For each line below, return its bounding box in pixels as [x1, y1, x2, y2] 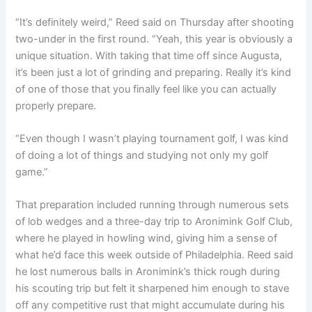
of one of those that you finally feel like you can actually [15, 82, 277, 95]
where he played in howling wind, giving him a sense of [15, 232, 278, 245]
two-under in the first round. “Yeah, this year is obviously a [15, 32, 293, 45]
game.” [15, 166, 49, 178]
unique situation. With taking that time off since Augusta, [15, 49, 283, 62]
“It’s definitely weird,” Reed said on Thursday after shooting [15, 15, 295, 29]
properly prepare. [15, 99, 97, 112]
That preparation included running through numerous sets [15, 198, 290, 212]
